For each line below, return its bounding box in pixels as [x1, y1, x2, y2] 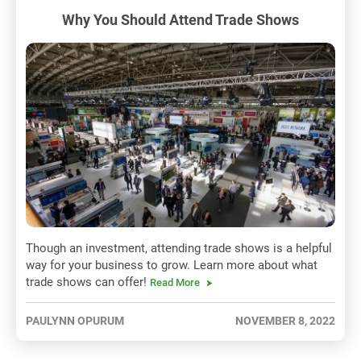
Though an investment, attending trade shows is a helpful [26, 241, 332, 256]
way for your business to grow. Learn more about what [26, 258, 317, 273]
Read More [150, 276, 200, 289]
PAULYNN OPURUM [26, 314, 124, 328]
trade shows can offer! [26, 275, 150, 290]
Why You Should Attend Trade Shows [62, 10, 299, 28]
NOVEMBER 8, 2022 [235, 314, 335, 328]
